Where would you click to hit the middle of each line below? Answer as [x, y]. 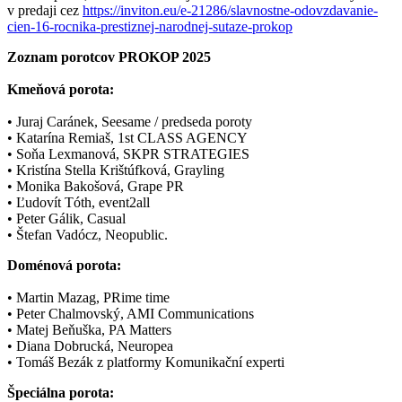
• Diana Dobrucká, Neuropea [90, 345]
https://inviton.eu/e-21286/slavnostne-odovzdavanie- [230, 10]
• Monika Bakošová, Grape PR [96, 186]
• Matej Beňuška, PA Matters [89, 329]
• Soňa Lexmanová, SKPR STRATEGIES [128, 153]
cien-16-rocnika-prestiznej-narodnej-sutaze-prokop [150, 26]
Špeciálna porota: [61, 392]
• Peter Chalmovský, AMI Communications [131, 313]
